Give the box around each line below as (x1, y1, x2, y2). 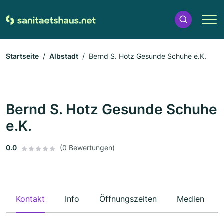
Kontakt (16, 194, 45, 204)
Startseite (6, 52, 39, 61)
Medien (177, 194, 204, 204)
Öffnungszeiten (99, 194, 157, 204)
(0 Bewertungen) (60, 143, 115, 152)
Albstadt (49, 52, 78, 61)
